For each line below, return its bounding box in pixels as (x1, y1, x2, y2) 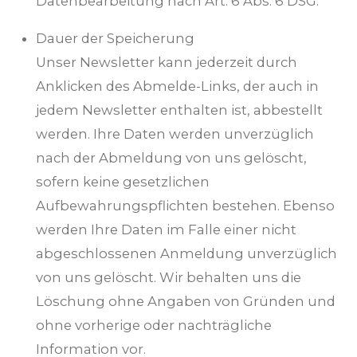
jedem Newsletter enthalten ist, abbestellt (36, 101, 323, 118)
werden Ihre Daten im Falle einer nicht (36, 221, 296, 237)
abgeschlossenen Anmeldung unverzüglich (36, 245, 337, 261)
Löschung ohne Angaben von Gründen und (36, 292, 335, 309)
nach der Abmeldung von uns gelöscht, (36, 149, 307, 166)
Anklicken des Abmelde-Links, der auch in (36, 77, 319, 94)
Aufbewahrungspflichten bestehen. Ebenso (36, 197, 335, 214)
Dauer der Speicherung (36, 29, 194, 46)
